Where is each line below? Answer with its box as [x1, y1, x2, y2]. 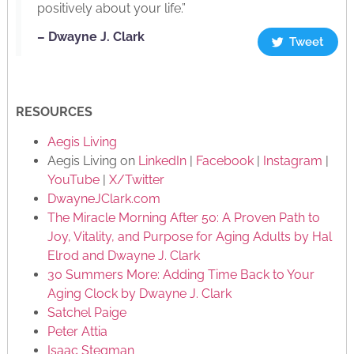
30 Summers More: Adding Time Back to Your [47, 267, 314, 282]
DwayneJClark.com [47, 191, 160, 206]
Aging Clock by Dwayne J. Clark [47, 286, 232, 301]
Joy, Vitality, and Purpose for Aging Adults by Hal [47, 229, 332, 244]
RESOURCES [15, 104, 92, 119]
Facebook [195, 153, 254, 168]
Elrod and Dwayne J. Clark [47, 248, 200, 263]
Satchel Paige [47, 305, 126, 320]
